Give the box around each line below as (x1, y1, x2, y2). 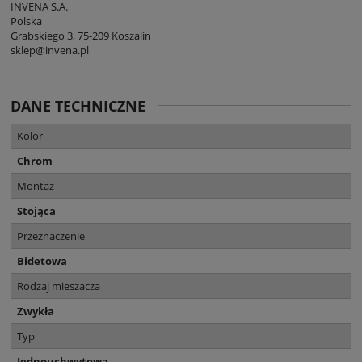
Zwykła (17, 303, 54, 318)
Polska (11, 13, 42, 28)
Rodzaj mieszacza (17, 278, 100, 293)
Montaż (17, 178, 54, 193)
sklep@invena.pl (11, 42, 89, 57)
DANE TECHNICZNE (11, 95, 145, 116)
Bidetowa (17, 253, 67, 268)
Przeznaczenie (17, 228, 85, 243)
